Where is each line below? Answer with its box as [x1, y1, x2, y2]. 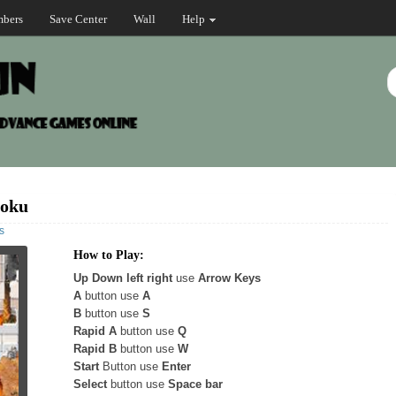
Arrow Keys [198, 271, 261, 285]
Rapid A [73, 324, 117, 338]
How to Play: [73, 248, 144, 262]
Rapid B [73, 342, 117, 355]
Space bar [168, 377, 223, 391]
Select [73, 377, 107, 391]
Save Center [49, 12, 107, 26]
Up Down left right [73, 271, 172, 285]
